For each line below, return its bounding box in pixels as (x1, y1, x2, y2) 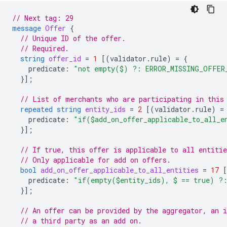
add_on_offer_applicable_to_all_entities (41, 165, 199, 175)
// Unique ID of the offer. (20, 33, 126, 43)
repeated (20, 104, 53, 114)
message (12, 23, 41, 33)
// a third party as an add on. (20, 216, 142, 225)
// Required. (20, 44, 69, 53)
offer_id (49, 54, 81, 63)
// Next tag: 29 (12, 13, 73, 23)
